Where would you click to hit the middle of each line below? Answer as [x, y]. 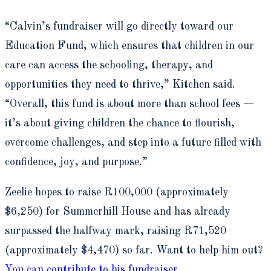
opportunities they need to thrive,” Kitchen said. [120, 84]
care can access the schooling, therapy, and [109, 65]
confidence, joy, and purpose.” [76, 162]
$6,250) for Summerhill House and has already [118, 211]
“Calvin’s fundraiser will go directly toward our [119, 26]
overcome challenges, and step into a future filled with [133, 142]
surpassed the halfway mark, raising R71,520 [116, 231]
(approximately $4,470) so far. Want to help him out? [134, 250]
